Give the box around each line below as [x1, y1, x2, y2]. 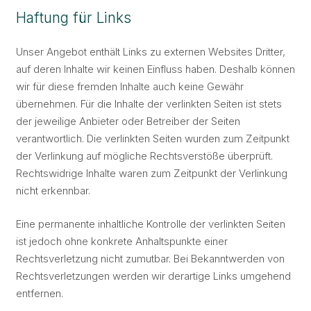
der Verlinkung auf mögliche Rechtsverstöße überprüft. [15, 149, 273, 162]
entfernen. [15, 286, 63, 300]
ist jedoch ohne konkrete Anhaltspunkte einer [15, 234, 228, 248]
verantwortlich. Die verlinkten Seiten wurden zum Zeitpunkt [15, 132, 289, 145]
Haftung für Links [15, 8, 131, 26]
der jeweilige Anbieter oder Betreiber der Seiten [15, 115, 240, 128]
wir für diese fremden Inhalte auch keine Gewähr [15, 80, 244, 93]
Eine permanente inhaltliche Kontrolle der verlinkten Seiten [15, 217, 285, 230]
